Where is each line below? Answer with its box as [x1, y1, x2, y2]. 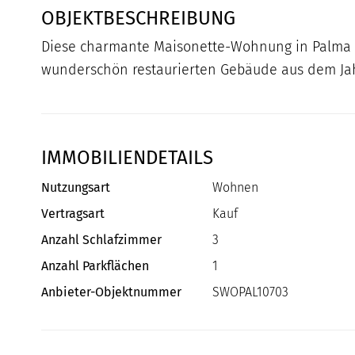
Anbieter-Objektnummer [41, 284, 181, 300]
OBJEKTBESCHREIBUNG [41, 7, 235, 30]
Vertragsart [41, 206, 105, 222]
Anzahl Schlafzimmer [41, 232, 162, 248]
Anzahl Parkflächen [41, 258, 149, 274]
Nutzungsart [41, 180, 110, 196]
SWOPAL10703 [212, 284, 288, 300]
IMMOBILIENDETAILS [41, 147, 213, 170]
